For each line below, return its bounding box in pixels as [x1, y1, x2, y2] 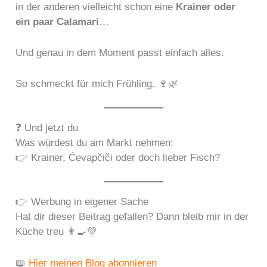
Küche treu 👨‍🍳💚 [15, 226, 98, 238]
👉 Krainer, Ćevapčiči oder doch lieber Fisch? [15, 152, 221, 164]
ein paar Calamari [15, 15, 100, 27]
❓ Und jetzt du [15, 122, 79, 134]
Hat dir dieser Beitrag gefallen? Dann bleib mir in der [15, 211, 249, 223]
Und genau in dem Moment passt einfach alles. [15, 46, 225, 58]
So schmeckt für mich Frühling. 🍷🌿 [15, 78, 179, 90]
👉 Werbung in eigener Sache [15, 196, 149, 208]
